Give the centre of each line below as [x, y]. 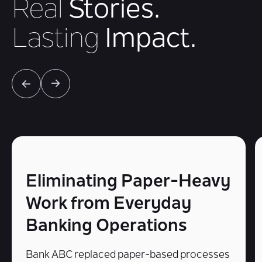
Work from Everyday [108, 205]
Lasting [56, 40]
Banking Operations [106, 227]
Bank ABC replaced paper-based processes [128, 256]
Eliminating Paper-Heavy [128, 182]
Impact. [148, 40]
